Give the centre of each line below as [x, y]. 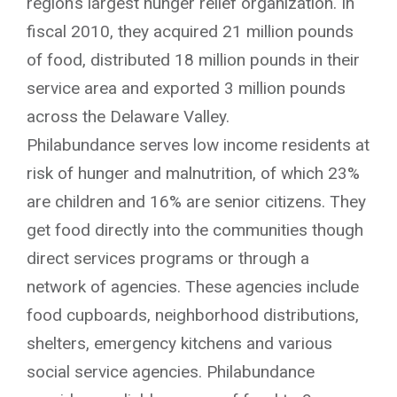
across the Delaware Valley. [128, 116]
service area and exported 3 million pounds [186, 88]
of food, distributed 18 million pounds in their [193, 59]
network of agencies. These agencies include [193, 286]
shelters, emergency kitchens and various [179, 343]
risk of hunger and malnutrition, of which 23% [193, 173]
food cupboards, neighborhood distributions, [193, 315]
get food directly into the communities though [195, 230]
